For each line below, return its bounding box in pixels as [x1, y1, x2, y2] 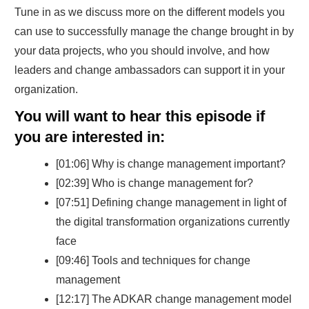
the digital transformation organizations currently [56, 215, 290, 228]
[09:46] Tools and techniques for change [56, 254, 250, 266]
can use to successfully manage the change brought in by [14, 25, 294, 37]
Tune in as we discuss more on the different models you [14, 6, 285, 18]
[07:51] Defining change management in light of [56, 196, 286, 208]
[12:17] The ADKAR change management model [56, 292, 292, 305]
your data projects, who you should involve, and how [14, 44, 270, 57]
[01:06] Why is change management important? [56, 157, 286, 170]
